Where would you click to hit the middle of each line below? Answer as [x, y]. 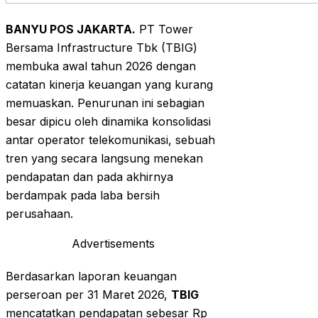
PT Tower [164, 29]
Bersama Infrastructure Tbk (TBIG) [102, 48]
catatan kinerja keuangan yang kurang [109, 85]
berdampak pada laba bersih [83, 196]
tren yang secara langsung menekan [104, 159]
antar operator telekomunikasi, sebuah [110, 140]
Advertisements [113, 244]
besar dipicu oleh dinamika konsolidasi [108, 122]
